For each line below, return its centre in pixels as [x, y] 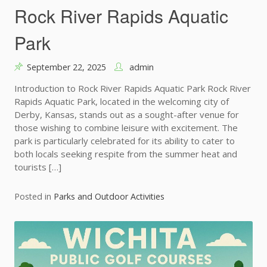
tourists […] [38, 167]
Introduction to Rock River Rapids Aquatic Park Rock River [133, 89]
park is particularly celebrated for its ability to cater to [125, 141]
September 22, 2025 [66, 67]
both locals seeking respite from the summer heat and [126, 154]
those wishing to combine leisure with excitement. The [126, 128]
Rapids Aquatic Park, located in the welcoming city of [122, 102]
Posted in [34, 197]
